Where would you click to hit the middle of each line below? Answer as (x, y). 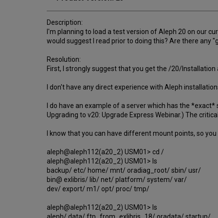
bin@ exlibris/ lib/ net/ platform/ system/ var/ (117, 179)
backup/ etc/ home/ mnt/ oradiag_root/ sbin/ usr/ (124, 170)
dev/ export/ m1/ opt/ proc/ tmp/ (98, 189)
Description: (65, 22)
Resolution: (64, 59)
